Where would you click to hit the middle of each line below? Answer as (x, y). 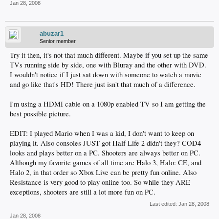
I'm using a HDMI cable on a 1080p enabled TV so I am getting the (108, 104)
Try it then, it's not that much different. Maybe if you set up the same (109, 55)
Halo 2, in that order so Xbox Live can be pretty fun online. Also (103, 172)
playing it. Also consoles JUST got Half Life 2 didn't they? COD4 (105, 143)
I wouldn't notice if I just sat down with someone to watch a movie (106, 74)
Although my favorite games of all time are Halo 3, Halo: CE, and (106, 162)
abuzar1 (52, 33)
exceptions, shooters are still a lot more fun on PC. (83, 192)
